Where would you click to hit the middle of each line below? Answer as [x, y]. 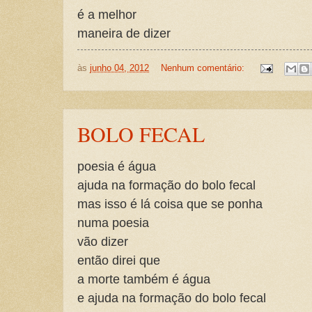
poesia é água [117, 166]
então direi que [119, 260]
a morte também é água [144, 279]
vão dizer [103, 241]
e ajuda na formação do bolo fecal [172, 297]
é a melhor [107, 15]
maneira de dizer [124, 33]
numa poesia [113, 222]
